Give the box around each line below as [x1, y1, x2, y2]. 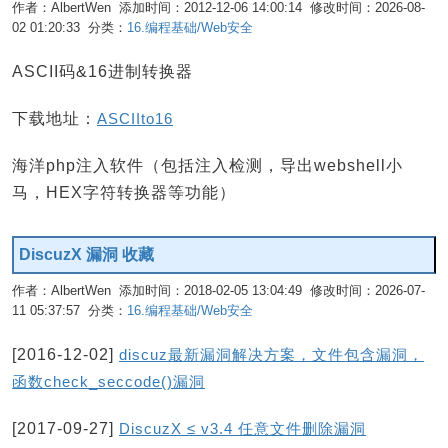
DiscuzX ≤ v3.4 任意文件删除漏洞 [119, 420, 366, 437]
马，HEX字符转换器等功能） [12, 184, 236, 201]
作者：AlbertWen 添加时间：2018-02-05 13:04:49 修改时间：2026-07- [12, 283, 425, 298]
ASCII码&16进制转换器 [12, 63, 193, 80]
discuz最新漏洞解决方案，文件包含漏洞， [119, 346, 424, 363]
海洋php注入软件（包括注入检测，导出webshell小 [12, 157, 403, 174]
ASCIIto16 [97, 110, 173, 127]
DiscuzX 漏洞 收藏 [19, 246, 154, 263]
